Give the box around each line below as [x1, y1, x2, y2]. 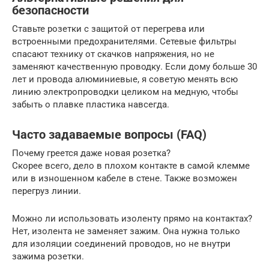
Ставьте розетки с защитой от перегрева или [12, 23, 205, 34]
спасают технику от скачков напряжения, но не [12, 48, 214, 59]
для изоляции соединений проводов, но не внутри [12, 238, 231, 249]
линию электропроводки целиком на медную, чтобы [12, 86, 238, 97]
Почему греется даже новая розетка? [12, 147, 171, 159]
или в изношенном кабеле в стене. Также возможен [12, 172, 237, 184]
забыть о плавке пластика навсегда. [12, 98, 169, 110]
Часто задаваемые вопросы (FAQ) [12, 128, 207, 142]
